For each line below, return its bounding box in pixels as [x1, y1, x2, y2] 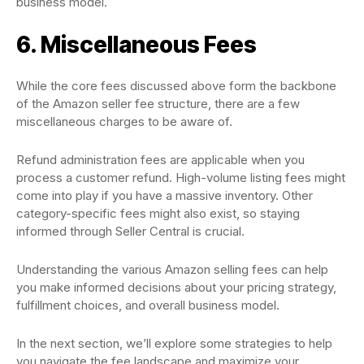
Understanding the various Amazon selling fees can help [16, 262, 328, 277]
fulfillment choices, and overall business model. [16, 297, 283, 313]
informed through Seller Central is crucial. [16, 223, 245, 239]
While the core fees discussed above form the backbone [16, 78, 336, 93]
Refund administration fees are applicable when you [16, 152, 305, 167]
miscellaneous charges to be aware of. [16, 114, 236, 129]
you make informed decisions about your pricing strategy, [16, 279, 336, 295]
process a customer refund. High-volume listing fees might [16, 170, 345, 185]
